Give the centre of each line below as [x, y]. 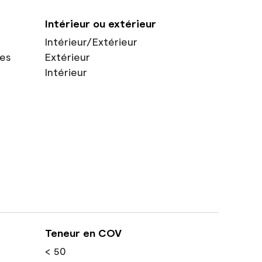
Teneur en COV [83, 233]
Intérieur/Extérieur [91, 42]
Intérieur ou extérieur [101, 23]
